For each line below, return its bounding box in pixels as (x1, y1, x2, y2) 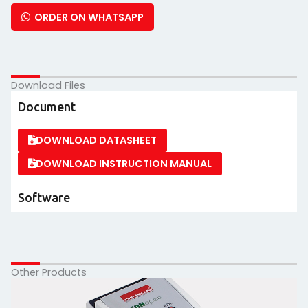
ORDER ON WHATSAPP (30, 10, 144, 24)
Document (18, 100, 76, 113)
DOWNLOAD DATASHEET (36, 133, 157, 147)
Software (18, 190, 70, 204)
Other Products (11, 265, 87, 279)
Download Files (11, 78, 85, 92)
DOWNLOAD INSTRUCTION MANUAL (36, 157, 212, 170)
